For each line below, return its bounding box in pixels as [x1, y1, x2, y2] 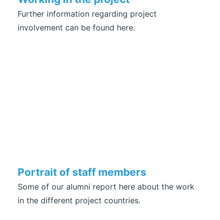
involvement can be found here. [18, 23, 135, 32]
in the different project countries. [18, 195, 140, 205]
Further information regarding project [18, 9, 157, 19]
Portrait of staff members [18, 166, 146, 178]
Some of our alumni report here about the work [18, 182, 194, 192]
